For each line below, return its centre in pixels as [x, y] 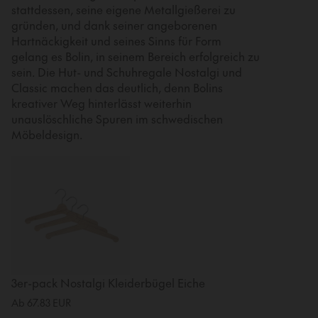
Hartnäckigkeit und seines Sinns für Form [116, 41]
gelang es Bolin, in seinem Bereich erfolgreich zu [136, 56]
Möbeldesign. [47, 135]
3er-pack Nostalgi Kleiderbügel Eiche [108, 283]
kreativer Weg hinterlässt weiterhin [102, 103]
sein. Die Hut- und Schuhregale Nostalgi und [127, 72]
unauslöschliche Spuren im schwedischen [117, 119]
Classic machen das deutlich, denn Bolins [117, 88]
